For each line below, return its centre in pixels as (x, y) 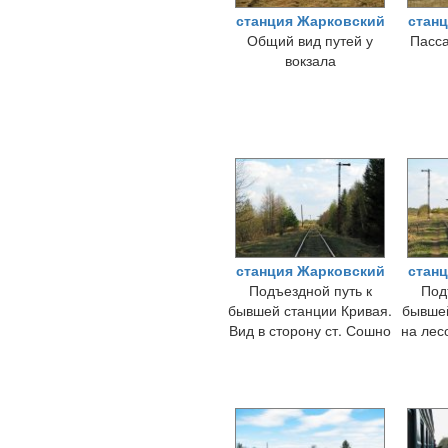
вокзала (310, 60)
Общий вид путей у (310, 40)
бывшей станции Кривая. (310, 310)
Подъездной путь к (310, 290)
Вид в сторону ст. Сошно (310, 330)
